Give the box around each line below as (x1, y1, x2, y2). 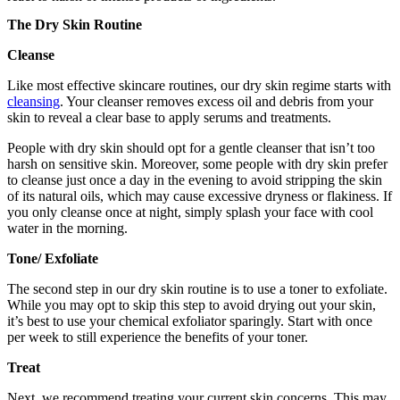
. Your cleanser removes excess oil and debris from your (60, 93, 373, 109)
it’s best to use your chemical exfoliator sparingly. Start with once (7, 312, 372, 329)
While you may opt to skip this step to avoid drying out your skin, (7, 296, 376, 312)
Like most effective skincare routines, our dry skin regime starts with (7, 77, 391, 93)
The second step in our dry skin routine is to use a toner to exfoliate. (7, 280, 387, 296)
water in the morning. (7, 220, 131, 236)
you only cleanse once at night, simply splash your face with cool (7, 204, 373, 220)
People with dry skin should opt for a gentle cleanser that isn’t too (7, 139, 375, 155)
